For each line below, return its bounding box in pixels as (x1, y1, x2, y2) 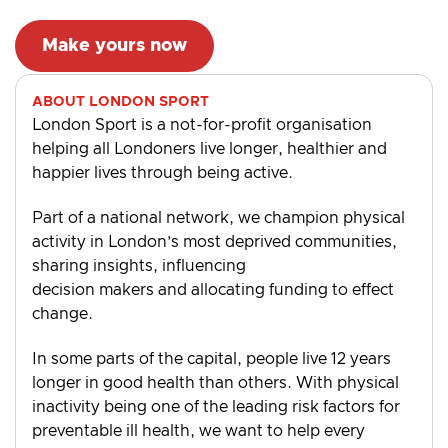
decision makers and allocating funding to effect (32, 282, 394, 299)
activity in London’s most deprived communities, (32, 234, 397, 251)
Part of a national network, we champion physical (32, 210, 405, 227)
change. (32, 306, 97, 323)
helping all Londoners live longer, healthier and (32, 141, 387, 158)
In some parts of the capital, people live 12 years (32, 350, 391, 367)
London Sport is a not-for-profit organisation (32, 117, 372, 134)
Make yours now (42, 37, 187, 56)
